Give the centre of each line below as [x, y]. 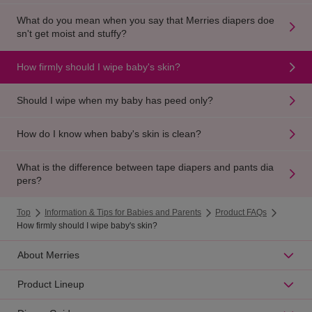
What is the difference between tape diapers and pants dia [145, 167]
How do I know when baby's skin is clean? [109, 134]
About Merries [48, 255]
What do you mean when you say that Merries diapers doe [146, 21]
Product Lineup [51, 284]
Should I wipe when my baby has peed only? [115, 101]
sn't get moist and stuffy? [72, 34]
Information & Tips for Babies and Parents [123, 213]
